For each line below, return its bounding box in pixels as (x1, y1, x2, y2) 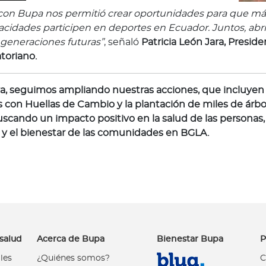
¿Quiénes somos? (37, 254, 110, 262)
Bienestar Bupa (156, 234, 223, 243)
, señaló (104, 37, 141, 47)
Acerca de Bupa (37, 234, 105, 243)
